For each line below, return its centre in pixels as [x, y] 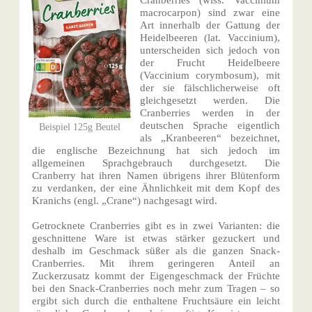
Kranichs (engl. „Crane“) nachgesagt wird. [125, 201]
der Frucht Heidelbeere [210, 63]
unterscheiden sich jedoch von [210, 50]
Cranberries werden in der [210, 113]
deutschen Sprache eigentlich [210, 126]
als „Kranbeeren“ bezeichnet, [210, 138]
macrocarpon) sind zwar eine [210, 13]
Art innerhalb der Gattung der [210, 25]
